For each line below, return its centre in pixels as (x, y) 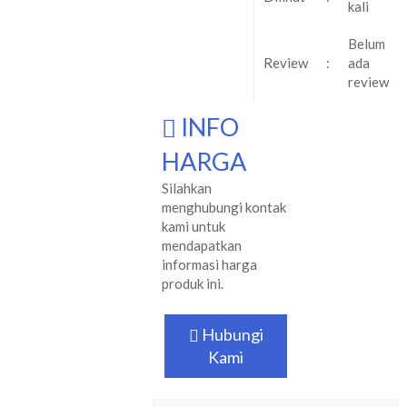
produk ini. (193, 283)
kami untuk (194, 226)
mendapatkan (202, 245)
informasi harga (210, 264)
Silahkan (187, 188)
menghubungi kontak (224, 207)
